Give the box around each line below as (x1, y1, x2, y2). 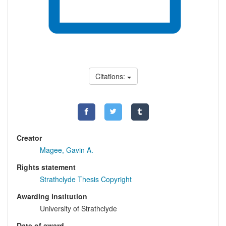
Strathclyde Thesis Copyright (40, 174, 132, 185)
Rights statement (17, 162, 76, 173)
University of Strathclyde (40, 203, 117, 214)
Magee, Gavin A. (40, 145, 93, 155)
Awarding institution (17, 191, 87, 202)
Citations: (95, 71, 127, 82)
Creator (17, 133, 42, 143)
